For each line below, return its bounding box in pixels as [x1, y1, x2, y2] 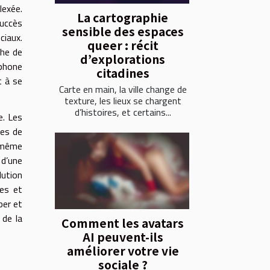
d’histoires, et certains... [74, 105, 171, 120]
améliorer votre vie [66, 242, 179, 260]
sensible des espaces [61, 23, 184, 40]
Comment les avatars [61, 215, 184, 232]
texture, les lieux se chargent [64, 93, 181, 108]
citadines [96, 64, 149, 82]
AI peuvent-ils [82, 228, 163, 246]
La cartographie [77, 9, 168, 27]
